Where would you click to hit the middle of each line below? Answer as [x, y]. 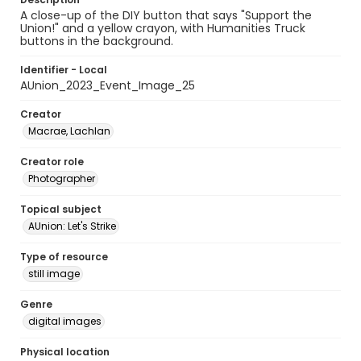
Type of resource [64, 257]
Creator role [52, 162]
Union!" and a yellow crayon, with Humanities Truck [163, 28]
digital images [65, 321]
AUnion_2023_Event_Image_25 [108, 85]
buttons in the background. [97, 41]
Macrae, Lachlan [69, 131]
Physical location [65, 352]
